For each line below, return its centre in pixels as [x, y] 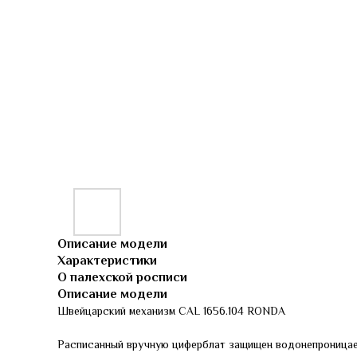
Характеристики [107, 261]
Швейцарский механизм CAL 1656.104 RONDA [171, 311]
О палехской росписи [122, 277]
